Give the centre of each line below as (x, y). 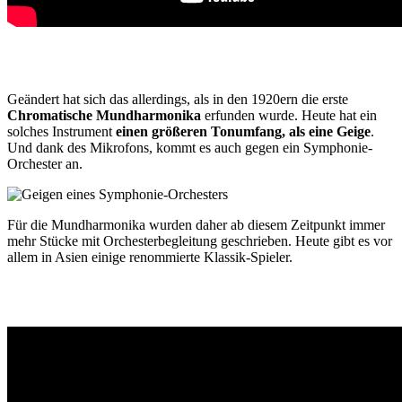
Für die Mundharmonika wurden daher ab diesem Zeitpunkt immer (196, 225)
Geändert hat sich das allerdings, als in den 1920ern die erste (178, 100)
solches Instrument (61, 132)
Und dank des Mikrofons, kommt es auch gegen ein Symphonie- (190, 148)
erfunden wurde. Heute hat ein (289, 116)
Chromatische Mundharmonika (104, 116)
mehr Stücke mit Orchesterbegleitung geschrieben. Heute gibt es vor (200, 241)
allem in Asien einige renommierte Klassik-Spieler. (150, 258)
